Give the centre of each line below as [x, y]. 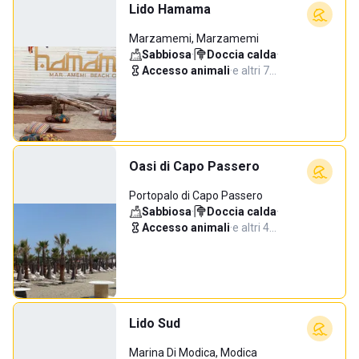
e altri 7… [254, 71]
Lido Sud [155, 323]
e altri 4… [254, 228]
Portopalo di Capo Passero [196, 196]
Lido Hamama [170, 9]
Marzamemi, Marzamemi [194, 38]
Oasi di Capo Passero [194, 166]
